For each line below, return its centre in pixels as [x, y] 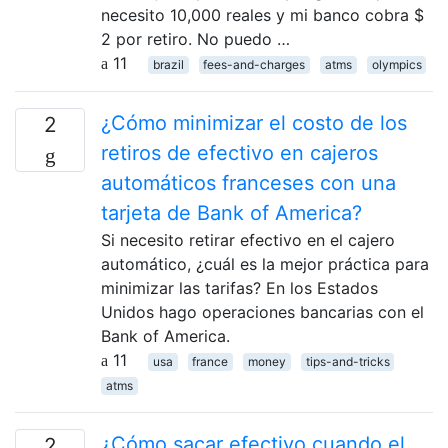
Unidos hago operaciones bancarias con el [262, 311]
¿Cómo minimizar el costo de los [254, 122]
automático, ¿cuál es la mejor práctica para [265, 263]
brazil [168, 64]
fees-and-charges [254, 64]
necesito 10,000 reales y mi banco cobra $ [262, 14]
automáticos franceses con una [248, 182]
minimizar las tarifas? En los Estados [239, 287]
